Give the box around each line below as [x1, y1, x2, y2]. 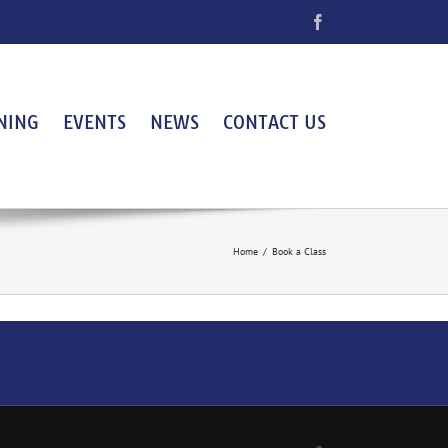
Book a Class [272, 245, 326, 258]
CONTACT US [223, 110, 326, 134]
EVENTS [63, 110, 126, 134]
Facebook [325, 13, 387, 29]
